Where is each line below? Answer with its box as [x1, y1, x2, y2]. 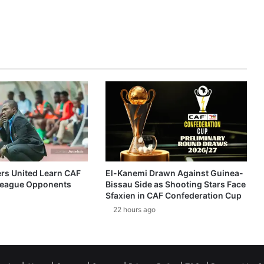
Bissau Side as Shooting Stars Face [105, 179, 246, 189]
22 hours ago [113, 204, 156, 214]
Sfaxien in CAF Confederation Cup [105, 190, 242, 200]
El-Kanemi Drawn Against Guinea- [105, 167, 243, 178]
